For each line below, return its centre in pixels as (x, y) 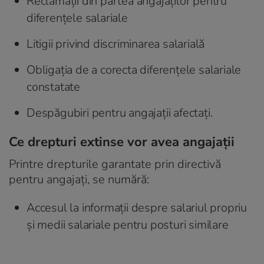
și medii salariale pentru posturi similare (128, 225)
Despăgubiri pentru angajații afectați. (120, 113)
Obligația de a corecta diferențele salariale (134, 70)
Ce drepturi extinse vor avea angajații (122, 142)
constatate (54, 87)
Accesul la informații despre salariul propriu (137, 207)
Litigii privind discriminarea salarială (116, 44)
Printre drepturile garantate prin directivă (115, 164)
